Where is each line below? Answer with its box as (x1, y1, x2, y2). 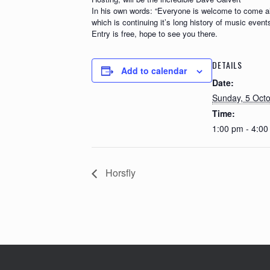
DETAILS (212, 58, 242, 71)
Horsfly (103, 165, 136, 180)
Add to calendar (121, 64, 187, 77)
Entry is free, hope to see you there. (92, 28, 218, 39)
